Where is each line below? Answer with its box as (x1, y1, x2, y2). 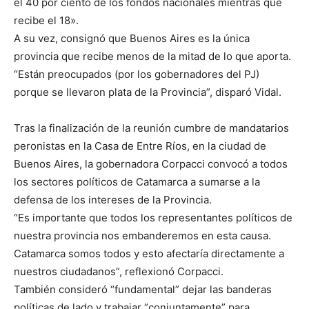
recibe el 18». (14, 14, 79, 27)
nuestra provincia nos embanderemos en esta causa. (14, 229, 271, 242)
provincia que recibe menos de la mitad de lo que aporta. (14, 50, 291, 63)
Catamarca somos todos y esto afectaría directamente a (14, 247, 284, 260)
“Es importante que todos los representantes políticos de (14, 211, 292, 224)
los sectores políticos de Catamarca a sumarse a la (14, 175, 260, 188)
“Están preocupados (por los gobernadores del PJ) (14, 68, 259, 81)
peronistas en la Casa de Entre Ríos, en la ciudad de (14, 139, 266, 152)
